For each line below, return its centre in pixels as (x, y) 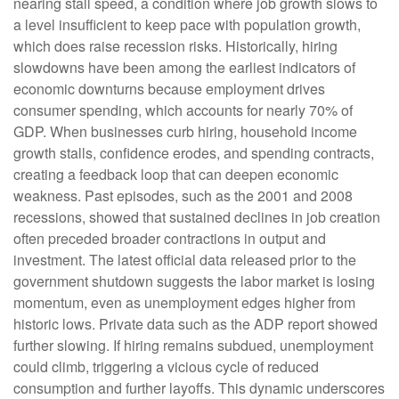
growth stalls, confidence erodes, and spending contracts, (194, 153)
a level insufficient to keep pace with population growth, (187, 25)
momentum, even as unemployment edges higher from (184, 303)
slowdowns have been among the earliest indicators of (184, 68)
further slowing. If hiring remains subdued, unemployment (193, 346)
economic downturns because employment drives (169, 89)
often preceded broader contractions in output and (170, 239)
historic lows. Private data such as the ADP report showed (195, 324)
